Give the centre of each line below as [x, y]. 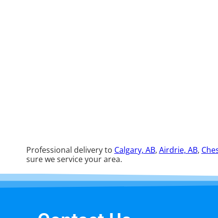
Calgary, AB [135, 150]
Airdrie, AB [178, 150]
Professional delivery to [70, 150]
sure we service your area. [74, 159]
